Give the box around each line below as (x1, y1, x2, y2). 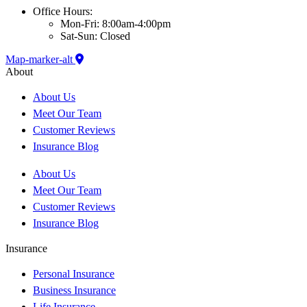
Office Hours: (33, 5, 93, 18)
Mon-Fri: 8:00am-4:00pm (60, 18, 171, 30)
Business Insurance (33, 284, 116, 297)
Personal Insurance (33, 268, 114, 280)
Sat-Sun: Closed (60, 30, 130, 42)
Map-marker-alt (5, 53, 73, 66)
